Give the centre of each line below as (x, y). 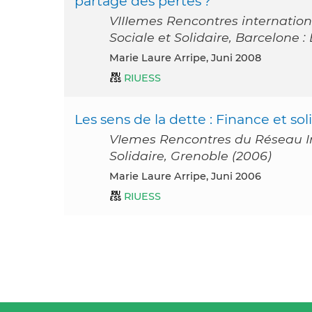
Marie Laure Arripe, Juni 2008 (190, 58)
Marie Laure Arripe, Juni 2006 (190, 177)
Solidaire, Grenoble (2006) (190, 156)
